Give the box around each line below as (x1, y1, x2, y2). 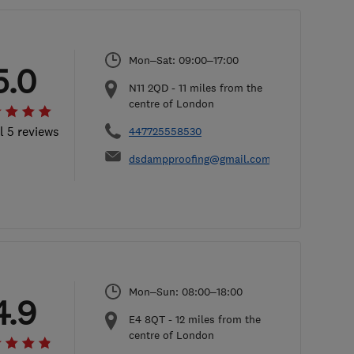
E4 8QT (129, 312, 165, 326)
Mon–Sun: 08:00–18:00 (129, 284, 243, 299)
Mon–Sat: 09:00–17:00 (129, 53, 239, 67)
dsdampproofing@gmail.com (129, 152, 271, 166)
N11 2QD (129, 81, 168, 95)
